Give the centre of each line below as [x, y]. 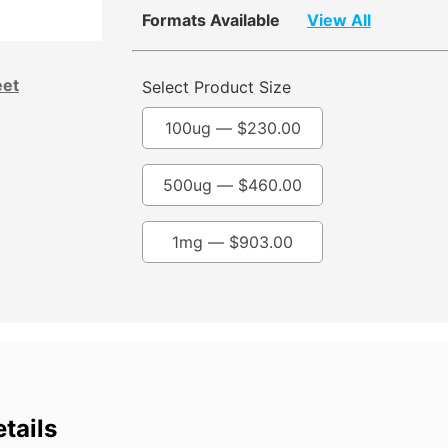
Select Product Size [216, 87]
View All [338, 20]
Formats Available [211, 20]
